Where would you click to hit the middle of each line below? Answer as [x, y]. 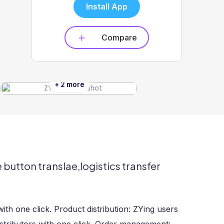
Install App [106, 6]
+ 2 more [69, 84]
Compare [119, 37]
